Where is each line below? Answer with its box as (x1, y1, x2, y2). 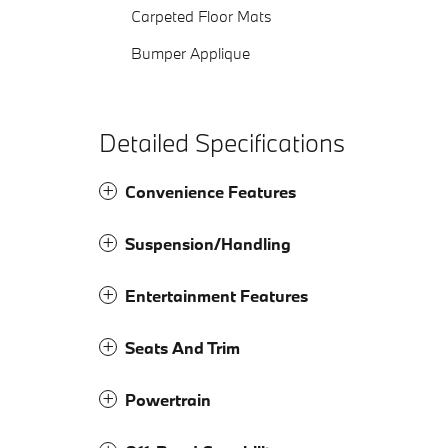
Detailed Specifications (99, 126, 345, 160)
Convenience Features (125, 181, 296, 203)
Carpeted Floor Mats (131, 6, 272, 27)
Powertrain (125, 389, 211, 411)
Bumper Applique (131, 43, 250, 64)
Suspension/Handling (125, 233, 291, 255)
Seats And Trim (125, 337, 240, 359)
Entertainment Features (125, 285, 308, 307)
